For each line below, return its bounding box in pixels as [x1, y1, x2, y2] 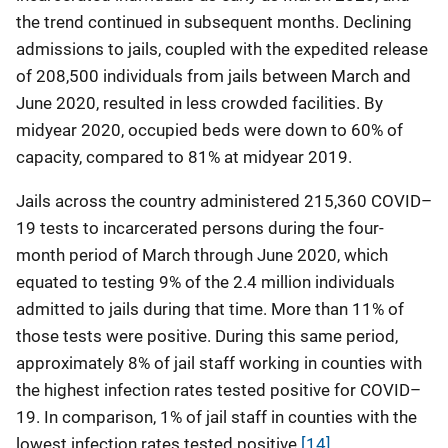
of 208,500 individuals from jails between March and [16, 66, 411, 86]
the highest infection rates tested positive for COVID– [16, 380, 421, 400]
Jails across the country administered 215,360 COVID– [16, 191, 432, 211]
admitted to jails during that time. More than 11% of [16, 299, 404, 319]
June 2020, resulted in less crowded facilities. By [16, 93, 383, 113]
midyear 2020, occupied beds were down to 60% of [16, 120, 403, 140]
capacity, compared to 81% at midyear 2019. [16, 147, 352, 167]
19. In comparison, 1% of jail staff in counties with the [16, 407, 417, 427]
